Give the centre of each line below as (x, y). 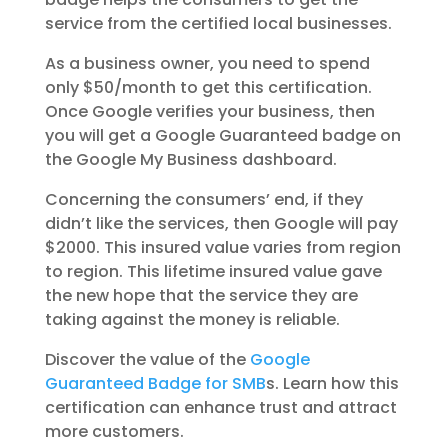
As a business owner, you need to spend (207, 64)
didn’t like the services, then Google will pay (221, 224)
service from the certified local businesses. (218, 24)
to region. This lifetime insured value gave (213, 272)
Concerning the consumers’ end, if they (203, 200)
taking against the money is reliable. (192, 320)
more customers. (114, 432)
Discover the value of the (147, 360)
